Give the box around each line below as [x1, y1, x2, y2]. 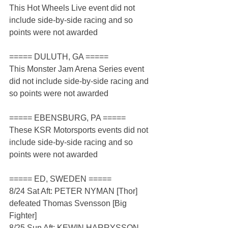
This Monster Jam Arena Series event [9, 65, 146, 74]
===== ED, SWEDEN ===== [9, 175, 111, 184]
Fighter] [9, 211, 37, 220]
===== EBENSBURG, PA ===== [9, 113, 126, 123]
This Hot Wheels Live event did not [9, 4, 137, 13]
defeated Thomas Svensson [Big [9, 199, 129, 208]
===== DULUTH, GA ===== [9, 52, 108, 62]
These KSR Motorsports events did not [9, 126, 150, 135]
